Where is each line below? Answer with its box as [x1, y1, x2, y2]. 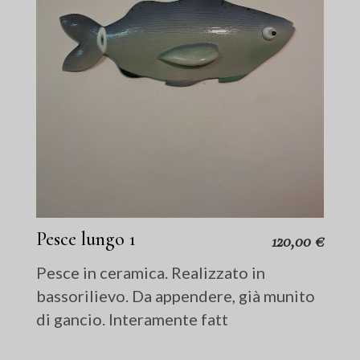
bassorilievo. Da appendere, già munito [36, 286, 316, 306]
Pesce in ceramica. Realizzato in [36, 263, 266, 283]
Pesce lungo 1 [36, 227, 137, 252]
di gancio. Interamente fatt [36, 309, 229, 329]
